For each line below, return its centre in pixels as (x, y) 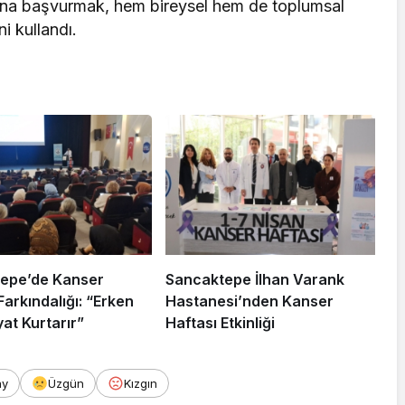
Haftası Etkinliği (220, 323)
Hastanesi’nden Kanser (249, 301)
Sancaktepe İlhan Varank (254, 280)
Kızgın (141, 384)
